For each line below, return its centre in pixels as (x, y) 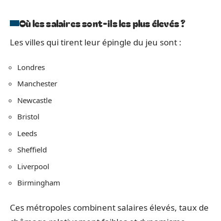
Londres (31, 67)
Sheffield (32, 149)
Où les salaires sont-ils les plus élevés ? (103, 23)
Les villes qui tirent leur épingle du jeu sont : (96, 42)
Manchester (37, 83)
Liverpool (33, 166)
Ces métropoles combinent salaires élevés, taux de (109, 207)
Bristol (28, 116)
